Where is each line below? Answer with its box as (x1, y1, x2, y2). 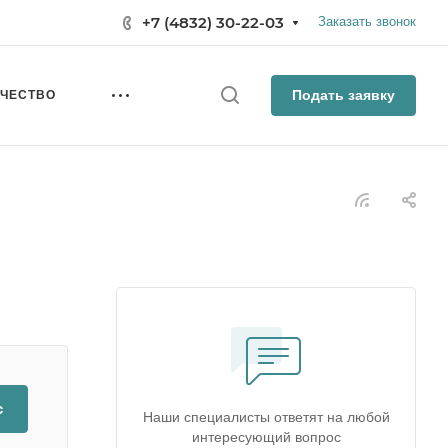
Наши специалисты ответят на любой (142, 409, 390, 425)
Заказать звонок (318, 14, 416, 29)
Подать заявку (292, 87, 395, 103)
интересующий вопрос (191, 429, 341, 445)
